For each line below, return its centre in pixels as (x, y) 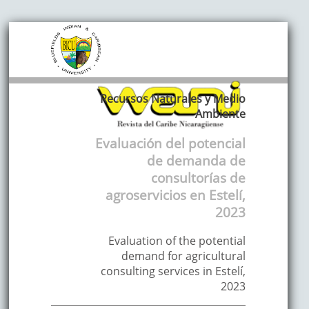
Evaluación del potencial (171, 143)
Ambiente (221, 114)
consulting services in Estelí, (173, 271)
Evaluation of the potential (177, 241)
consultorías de (199, 177)
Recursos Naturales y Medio (173, 99)
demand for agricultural (184, 256)
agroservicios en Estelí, (176, 195)
